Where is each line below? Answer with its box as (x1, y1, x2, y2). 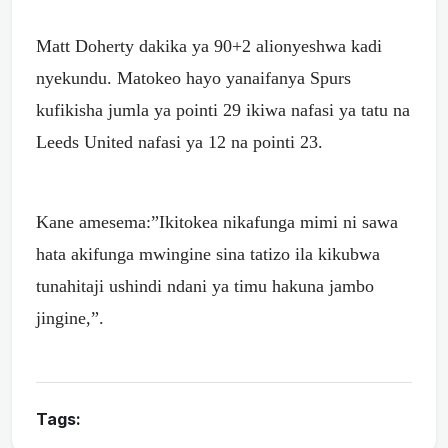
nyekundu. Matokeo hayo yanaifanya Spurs (36, 67, 351, 88)
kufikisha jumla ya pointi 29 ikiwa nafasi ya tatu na (36, 99, 410, 120)
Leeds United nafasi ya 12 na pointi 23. (36, 131, 323, 152)
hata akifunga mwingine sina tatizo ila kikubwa (36, 243, 380, 264)
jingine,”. (36, 307, 104, 328)
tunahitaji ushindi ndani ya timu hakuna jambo (36, 275, 374, 296)
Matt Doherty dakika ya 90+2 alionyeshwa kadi (36, 35, 382, 56)
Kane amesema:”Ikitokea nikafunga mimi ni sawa (36, 211, 398, 232)
